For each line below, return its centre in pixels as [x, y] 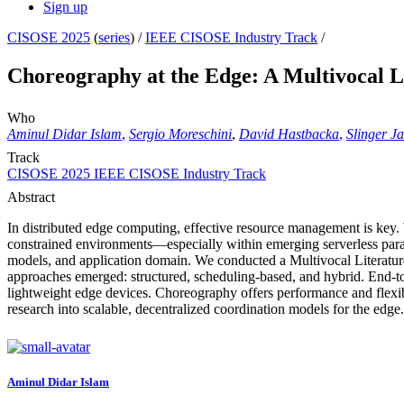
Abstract [31, 197]
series [114, 38]
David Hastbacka [289, 134]
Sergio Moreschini [180, 134]
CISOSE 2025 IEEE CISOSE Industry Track [137, 174]
